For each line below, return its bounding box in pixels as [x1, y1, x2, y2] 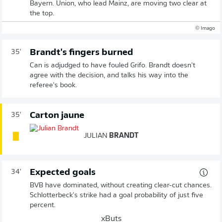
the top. [30, 10, 54, 17]
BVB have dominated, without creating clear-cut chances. [30, 182, 212, 189]
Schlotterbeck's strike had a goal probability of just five [30, 192, 203, 199]
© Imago [195, 26, 215, 31]
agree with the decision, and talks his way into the [30, 72, 188, 79]
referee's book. [30, 82, 77, 89]
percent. [30, 202, 55, 209]
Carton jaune [30, 111, 84, 120]
